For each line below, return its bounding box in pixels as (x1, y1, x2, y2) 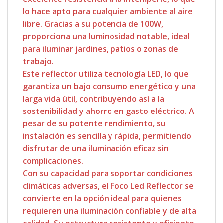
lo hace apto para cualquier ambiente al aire (23, 5, 193, 17)
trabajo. (23, 55, 54, 67)
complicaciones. (23, 155, 83, 166)
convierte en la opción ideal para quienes (23, 192, 182, 204)
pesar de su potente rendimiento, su (23, 117, 166, 129)
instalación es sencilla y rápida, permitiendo (23, 130, 191, 141)
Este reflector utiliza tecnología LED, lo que (23, 68, 189, 79)
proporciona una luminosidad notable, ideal (23, 30, 190, 42)
